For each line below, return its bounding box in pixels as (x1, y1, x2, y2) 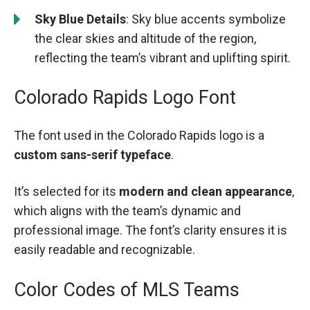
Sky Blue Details (35, 12, 126, 27)
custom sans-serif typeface (14, 147, 171, 163)
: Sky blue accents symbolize (126, 12, 286, 27)
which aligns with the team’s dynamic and (14, 203, 241, 219)
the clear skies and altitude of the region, (35, 31, 256, 46)
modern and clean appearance (119, 184, 292, 199)
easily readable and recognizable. (14, 242, 195, 257)
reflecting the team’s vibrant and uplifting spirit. (35, 51, 291, 66)
